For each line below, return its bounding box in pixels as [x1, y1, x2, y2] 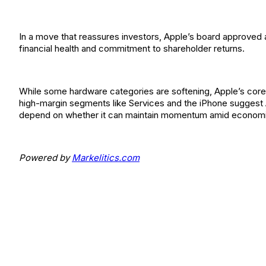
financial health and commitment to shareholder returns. [19, 43, 245, 54]
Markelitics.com [72, 152, 140, 163]
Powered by [19, 152, 72, 163]
